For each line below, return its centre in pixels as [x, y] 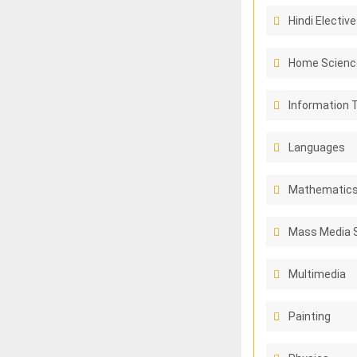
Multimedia [317, 274]
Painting [309, 316]
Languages [316, 147]
